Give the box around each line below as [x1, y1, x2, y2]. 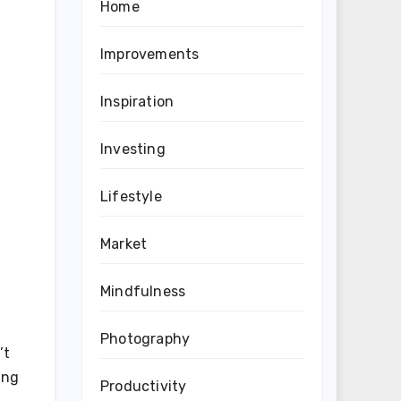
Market [100, 235, 148, 252]
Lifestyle [100, 188, 162, 205]
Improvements [100, 46, 200, 63]
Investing [100, 141, 166, 158]
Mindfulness [100, 283, 186, 300]
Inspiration [100, 93, 175, 110]
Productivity [100, 378, 187, 395]
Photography [100, 330, 191, 347]
